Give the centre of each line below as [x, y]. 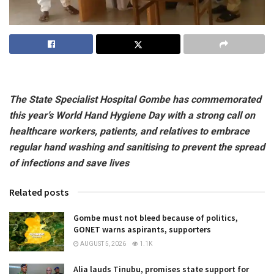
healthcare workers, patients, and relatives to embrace [129, 131]
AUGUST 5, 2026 [102, 243]
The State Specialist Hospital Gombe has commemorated [135, 99]
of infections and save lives [69, 163]
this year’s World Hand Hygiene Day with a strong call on [132, 115]
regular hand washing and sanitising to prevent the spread [137, 147]
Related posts [39, 192]
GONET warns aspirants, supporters [142, 229]
